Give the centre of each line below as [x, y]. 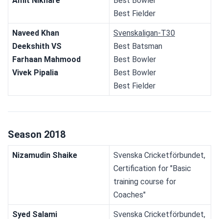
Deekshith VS [37, 46]
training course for [145, 181]
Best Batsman [138, 46]
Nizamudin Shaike [45, 155]
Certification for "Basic [152, 168]
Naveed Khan [36, 33]
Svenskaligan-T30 [144, 33]
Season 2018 [37, 134]
